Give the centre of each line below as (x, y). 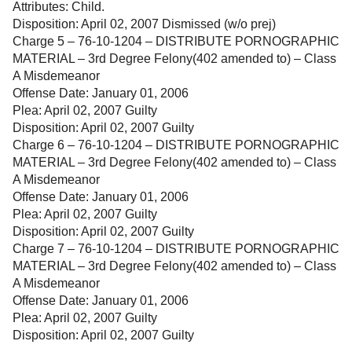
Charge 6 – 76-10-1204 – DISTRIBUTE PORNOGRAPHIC (176, 145)
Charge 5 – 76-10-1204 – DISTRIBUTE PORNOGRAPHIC (176, 41)
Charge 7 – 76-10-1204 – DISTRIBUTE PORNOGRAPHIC (176, 249)
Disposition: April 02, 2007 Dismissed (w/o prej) (144, 24)
